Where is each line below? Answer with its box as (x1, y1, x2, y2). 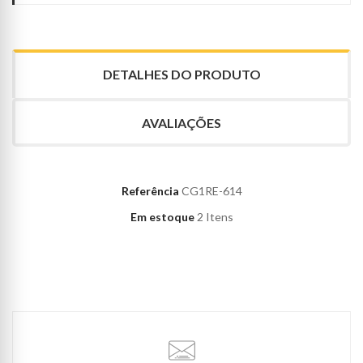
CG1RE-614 (181, 184, 242, 199)
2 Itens (196, 210, 233, 224)
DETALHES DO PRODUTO (102, 66, 261, 83)
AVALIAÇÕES (142, 115, 221, 131)
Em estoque (130, 210, 194, 224)
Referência (121, 184, 179, 199)
